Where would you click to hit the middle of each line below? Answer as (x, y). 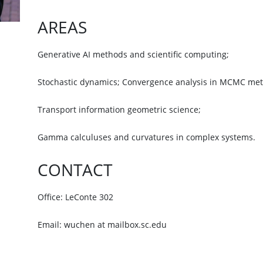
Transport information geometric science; (119, 110)
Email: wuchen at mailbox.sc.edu (102, 225)
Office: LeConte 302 (75, 197)
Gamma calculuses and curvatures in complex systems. (146, 137)
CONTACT (75, 170)
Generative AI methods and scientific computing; (133, 55)
